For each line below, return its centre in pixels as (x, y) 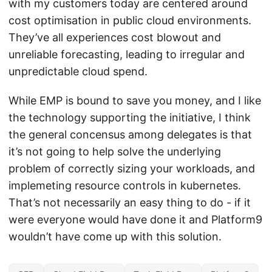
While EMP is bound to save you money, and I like (135, 100)
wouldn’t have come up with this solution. (115, 236)
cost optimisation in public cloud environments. (130, 20)
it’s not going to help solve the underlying (115, 151)
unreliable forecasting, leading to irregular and (127, 54)
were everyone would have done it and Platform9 (135, 219)
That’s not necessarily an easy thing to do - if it (130, 202)
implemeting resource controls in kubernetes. (125, 185)
